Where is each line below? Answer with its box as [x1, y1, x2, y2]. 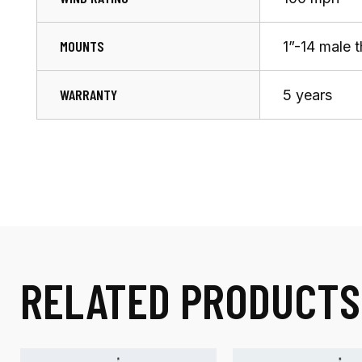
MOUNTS [60, 36, 104, 55]
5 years [283, 86, 332, 103]
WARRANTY [60, 85, 117, 103]
